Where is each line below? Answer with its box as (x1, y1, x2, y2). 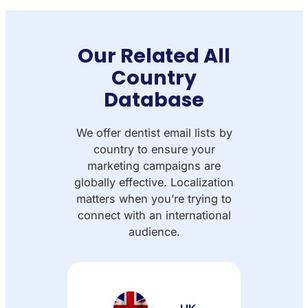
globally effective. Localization (74, 175, 234, 190)
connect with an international (77, 208, 231, 223)
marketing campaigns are (87, 159, 221, 173)
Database (104, 86, 204, 114)
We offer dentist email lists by (76, 126, 232, 140)
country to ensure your (93, 142, 215, 157)
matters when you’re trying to (76, 192, 232, 206)
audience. (128, 225, 180, 239)
